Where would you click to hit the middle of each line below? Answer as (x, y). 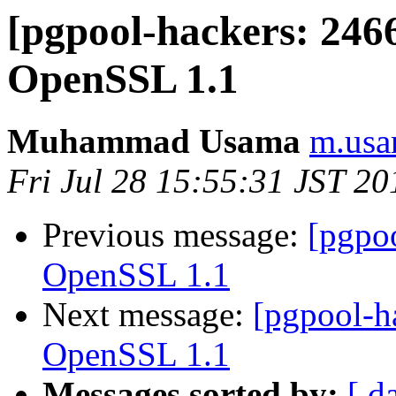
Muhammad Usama (154, 141)
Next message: (148, 315)
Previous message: (175, 235)
